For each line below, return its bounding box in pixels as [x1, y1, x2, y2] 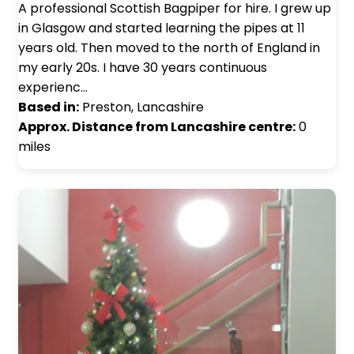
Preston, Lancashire [79, 98, 204, 117]
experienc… [18, 78, 88, 97]
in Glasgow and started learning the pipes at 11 [18, 19, 305, 38]
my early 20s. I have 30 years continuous [18, 58, 267, 77]
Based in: [18, 98, 79, 117]
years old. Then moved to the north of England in [18, 39, 320, 58]
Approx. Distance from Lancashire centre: [18, 118, 296, 137]
